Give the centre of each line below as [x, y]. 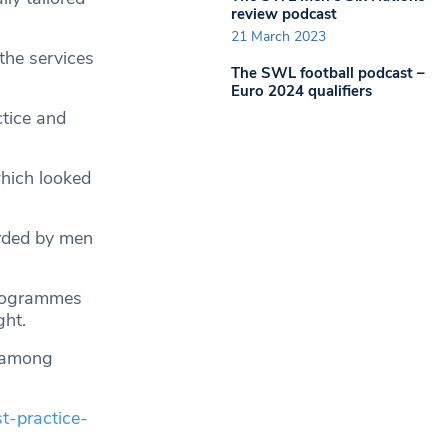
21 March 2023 [278, 36]
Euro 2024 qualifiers [301, 91]
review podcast [284, 13]
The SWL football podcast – [328, 73]
